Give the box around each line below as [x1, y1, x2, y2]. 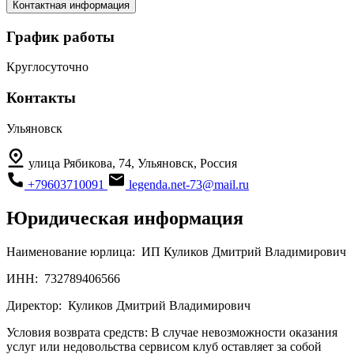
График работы [6, 28, 115, 45]
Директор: [6, 298, 65, 312]
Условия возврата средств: [6, 325, 151, 339]
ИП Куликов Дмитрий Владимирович [141, 244, 346, 258]
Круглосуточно [6, 60, 88, 74]
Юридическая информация [6, 207, 243, 228]
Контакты [6, 89, 76, 107]
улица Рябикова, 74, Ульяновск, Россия [28, 156, 237, 170]
